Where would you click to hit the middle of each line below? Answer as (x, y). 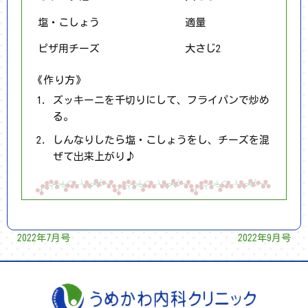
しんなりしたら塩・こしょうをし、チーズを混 (161, 140)
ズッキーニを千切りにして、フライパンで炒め (161, 100)
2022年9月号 (264, 238)
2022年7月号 (44, 238)
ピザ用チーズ (68, 48)
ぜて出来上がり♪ (94, 156)
